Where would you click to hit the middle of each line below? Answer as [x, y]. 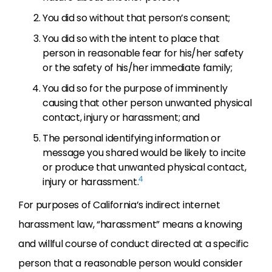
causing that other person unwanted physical [147, 103]
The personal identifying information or [132, 138]
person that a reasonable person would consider [131, 263]
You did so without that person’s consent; [136, 18]
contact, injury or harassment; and [121, 117]
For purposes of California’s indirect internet [119, 205]
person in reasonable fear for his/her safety [143, 53]
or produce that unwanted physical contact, [144, 167]
